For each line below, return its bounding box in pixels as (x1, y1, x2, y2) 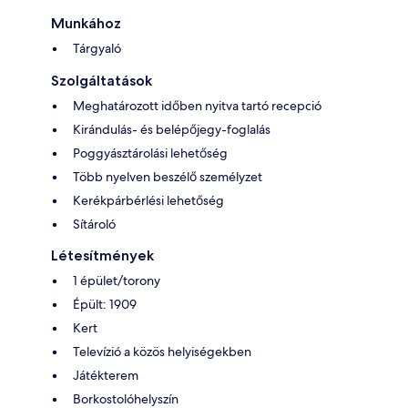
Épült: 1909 (73, 296, 137, 313)
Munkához (51, 15, 121, 33)
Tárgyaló (73, 40, 121, 57)
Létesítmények (51, 247, 154, 265)
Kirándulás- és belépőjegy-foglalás (73, 121, 270, 138)
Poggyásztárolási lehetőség (73, 145, 228, 162)
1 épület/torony (73, 272, 160, 290)
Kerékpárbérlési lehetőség (73, 192, 224, 209)
